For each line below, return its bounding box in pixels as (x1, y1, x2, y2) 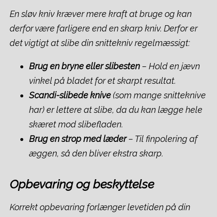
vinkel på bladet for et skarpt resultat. (29, 75, 176, 86)
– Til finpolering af (126, 133, 198, 144)
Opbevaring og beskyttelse (10, 176, 154, 191)
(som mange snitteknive (111, 90, 206, 100)
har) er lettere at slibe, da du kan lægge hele (29, 104, 202, 115)
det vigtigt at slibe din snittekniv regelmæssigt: (10, 37, 190, 48)
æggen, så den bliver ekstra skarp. (29, 148, 163, 158)
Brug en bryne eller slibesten (29, 61, 140, 71)
